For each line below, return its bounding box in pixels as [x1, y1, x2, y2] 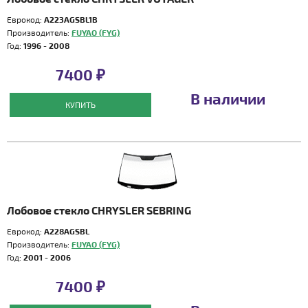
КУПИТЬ [65, 100, 96, 109]
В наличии [190, 89, 265, 107]
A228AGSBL [44, 226, 89, 236]
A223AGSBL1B [44, 14, 98, 24]
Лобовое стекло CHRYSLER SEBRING [7, 203, 191, 217]
